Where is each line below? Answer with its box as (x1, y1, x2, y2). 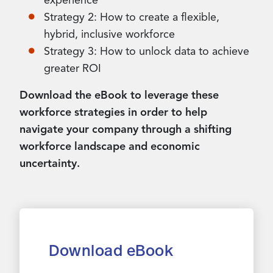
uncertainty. (19, 157, 80, 170)
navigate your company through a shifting (19, 122, 232, 136)
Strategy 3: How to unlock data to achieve (44, 44, 249, 58)
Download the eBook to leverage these (19, 88, 219, 102)
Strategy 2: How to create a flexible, (44, 10, 219, 24)
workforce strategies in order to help (19, 105, 207, 119)
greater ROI (44, 62, 101, 75)
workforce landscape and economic (19, 140, 200, 153)
